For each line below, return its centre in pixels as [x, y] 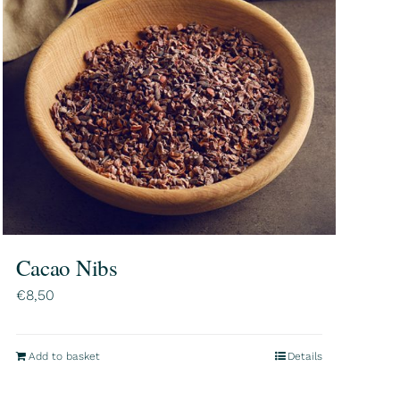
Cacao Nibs [67, 268]
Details [304, 357]
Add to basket [64, 357]
